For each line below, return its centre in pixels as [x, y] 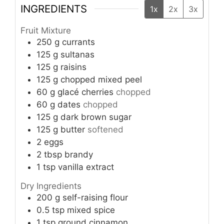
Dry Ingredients [51, 186]
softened [105, 130]
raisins [73, 67]
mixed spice [91, 210]
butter [73, 130]
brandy [79, 155]
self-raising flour [95, 197]
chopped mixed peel [101, 80]
